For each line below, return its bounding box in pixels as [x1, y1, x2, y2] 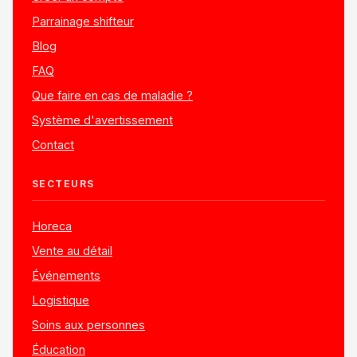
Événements [32, 269, 100, 283]
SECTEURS [32, 178, 95, 190]
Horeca [32, 219, 72, 233]
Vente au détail [32, 244, 112, 258]
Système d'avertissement [32, 113, 173, 127]
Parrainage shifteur [32, 14, 134, 29]
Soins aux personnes [32, 318, 145, 332]
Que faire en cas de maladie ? [32, 88, 193, 103]
